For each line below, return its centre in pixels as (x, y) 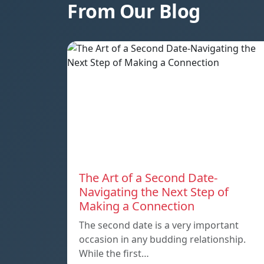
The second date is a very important (159, 225)
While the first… (114, 253)
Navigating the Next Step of (154, 192)
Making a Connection (137, 206)
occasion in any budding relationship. (162, 239)
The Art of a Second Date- (148, 177)
